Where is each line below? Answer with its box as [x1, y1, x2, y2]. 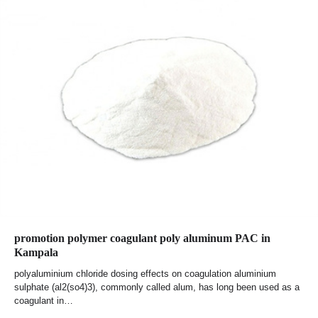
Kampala [14, 246, 58, 259]
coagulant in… [14, 295, 73, 307]
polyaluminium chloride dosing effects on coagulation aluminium [14, 268, 276, 280]
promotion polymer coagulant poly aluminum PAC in [14, 232, 270, 245]
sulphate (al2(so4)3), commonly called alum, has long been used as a [14, 282, 300, 293]
